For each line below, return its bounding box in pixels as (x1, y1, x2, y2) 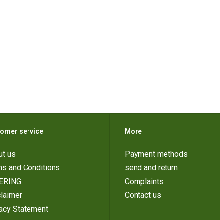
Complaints (125, 177, 164, 187)
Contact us (125, 191, 161, 200)
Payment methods (125, 149, 188, 159)
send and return (125, 163, 178, 173)
